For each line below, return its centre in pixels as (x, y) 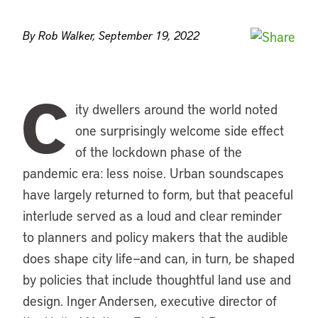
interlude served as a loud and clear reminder (152, 215)
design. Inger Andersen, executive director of (150, 301)
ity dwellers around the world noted (176, 109)
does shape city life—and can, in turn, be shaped (159, 258)
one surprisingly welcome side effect (179, 130)
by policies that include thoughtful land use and (157, 279)
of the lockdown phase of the (158, 152)
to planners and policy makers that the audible (155, 237)
